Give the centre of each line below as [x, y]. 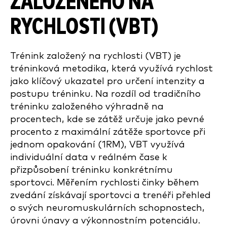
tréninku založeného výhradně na [87, 107]
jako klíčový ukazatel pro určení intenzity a [107, 81]
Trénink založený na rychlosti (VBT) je [96, 56]
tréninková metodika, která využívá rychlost [111, 69]
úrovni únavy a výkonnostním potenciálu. [105, 221]
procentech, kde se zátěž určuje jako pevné [107, 119]
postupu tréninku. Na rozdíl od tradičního [105, 94]
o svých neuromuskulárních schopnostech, [107, 208]
